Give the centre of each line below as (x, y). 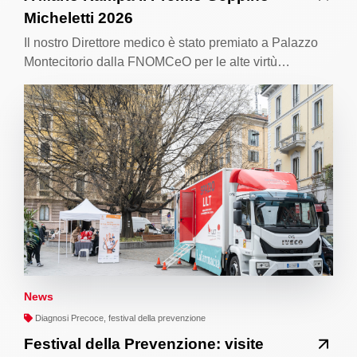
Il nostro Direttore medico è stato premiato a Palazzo (171, 42)
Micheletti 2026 (78, 18)
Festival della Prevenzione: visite (144, 343)
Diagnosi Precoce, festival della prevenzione (119, 318)
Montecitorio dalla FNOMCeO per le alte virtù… (157, 61)
